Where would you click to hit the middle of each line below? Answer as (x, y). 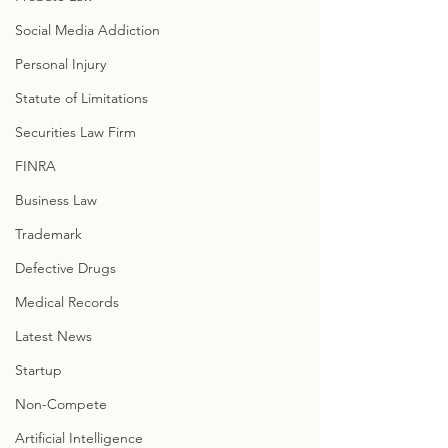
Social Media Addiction (87, 30)
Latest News (53, 336)
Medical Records (67, 302)
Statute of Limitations (81, 98)
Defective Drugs (65, 268)
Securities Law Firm (75, 132)
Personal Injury (60, 64)
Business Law (56, 200)
